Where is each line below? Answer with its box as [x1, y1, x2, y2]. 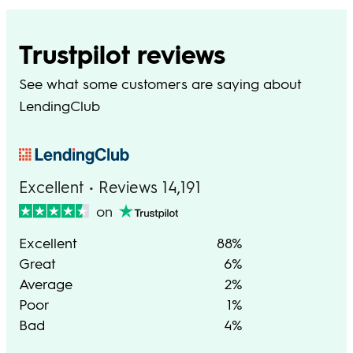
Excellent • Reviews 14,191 [19, 176, 201, 198]
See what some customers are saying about [19, 74, 302, 93]
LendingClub [19, 96, 100, 115]
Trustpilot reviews [19, 37, 225, 71]
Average [19, 274, 72, 293]
